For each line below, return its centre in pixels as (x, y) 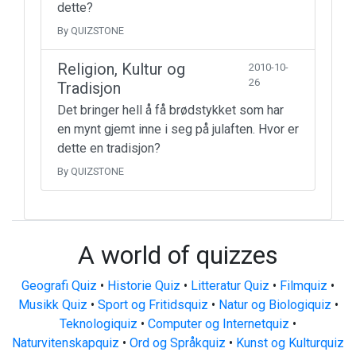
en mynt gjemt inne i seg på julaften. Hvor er (178, 129)
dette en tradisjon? (109, 148)
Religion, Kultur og (121, 69)
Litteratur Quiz (230, 286)
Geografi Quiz (59, 286)
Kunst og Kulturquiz (290, 343)
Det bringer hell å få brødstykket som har (170, 110)
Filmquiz (304, 286)
